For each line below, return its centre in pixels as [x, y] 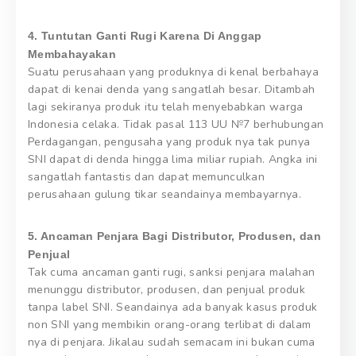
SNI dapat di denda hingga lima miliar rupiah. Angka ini [173, 159]
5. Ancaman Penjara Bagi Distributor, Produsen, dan [175, 236]
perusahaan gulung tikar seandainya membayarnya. [165, 194]
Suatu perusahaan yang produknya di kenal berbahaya [174, 72]
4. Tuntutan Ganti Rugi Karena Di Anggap [145, 35]
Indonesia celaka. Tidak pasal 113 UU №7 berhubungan [176, 124]
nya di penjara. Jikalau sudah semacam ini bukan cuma [172, 342]
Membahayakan [72, 54]
